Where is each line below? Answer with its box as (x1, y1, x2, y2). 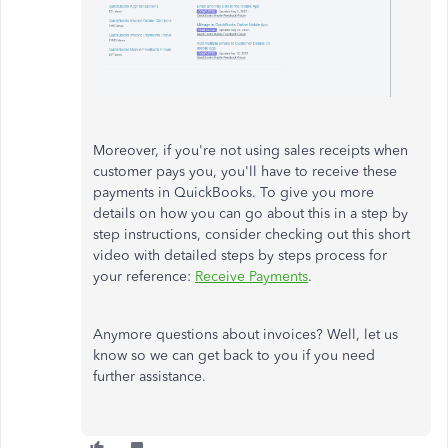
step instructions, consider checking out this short (93, 225, 410, 243)
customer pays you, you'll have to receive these (93, 162, 397, 180)
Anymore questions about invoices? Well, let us (93, 325, 398, 343)
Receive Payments (195, 267, 308, 285)
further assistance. (93, 367, 210, 385)
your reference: (93, 267, 195, 285)
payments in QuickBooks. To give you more (93, 183, 374, 201)
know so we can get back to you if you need (93, 346, 375, 364)
